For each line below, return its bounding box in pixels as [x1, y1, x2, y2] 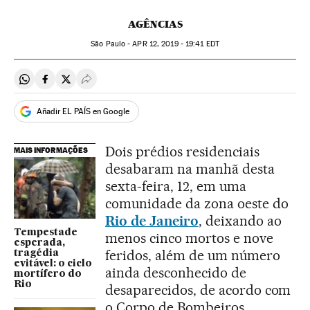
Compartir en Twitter [65, 77, 164, 91]
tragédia [14, 248, 59, 258]
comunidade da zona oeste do [105, 195, 289, 212]
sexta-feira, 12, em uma [105, 178, 246, 195]
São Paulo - [91, 39, 133, 49]
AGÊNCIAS [127, 18, 183, 31]
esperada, [14, 237, 65, 248]
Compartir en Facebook [44, 77, 157, 91]
